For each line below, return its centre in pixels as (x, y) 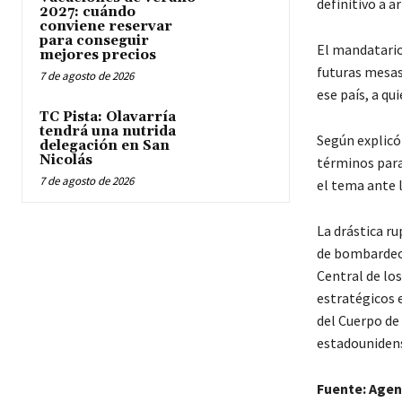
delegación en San (105, 146)
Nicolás (66, 161)
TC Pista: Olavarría (108, 118)
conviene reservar (106, 27)
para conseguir (94, 41)
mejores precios (98, 56)
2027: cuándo (87, 13)
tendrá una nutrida (108, 132)
